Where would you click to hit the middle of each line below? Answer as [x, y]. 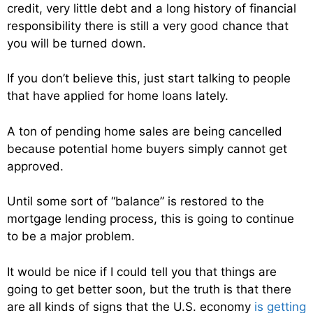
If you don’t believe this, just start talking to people [149, 79]
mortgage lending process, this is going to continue [151, 219]
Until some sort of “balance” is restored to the [136, 202]
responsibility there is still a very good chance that [148, 26]
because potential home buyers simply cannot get [147, 148]
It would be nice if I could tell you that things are [142, 271]
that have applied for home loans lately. [118, 96]
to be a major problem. [71, 236]
